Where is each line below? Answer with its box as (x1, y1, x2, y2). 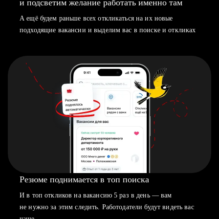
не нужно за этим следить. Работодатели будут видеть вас (20, 203, 194, 211)
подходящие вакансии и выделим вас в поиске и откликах (20, 26, 196, 34)
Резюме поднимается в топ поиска (20, 175, 149, 184)
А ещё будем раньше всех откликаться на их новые (20, 15, 173, 22)
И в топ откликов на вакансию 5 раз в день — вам (20, 192, 172, 199)
